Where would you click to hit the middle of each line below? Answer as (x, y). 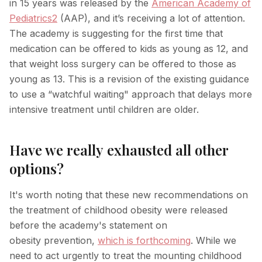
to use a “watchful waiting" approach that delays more (131, 94)
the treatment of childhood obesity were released (118, 210)
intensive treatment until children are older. (104, 109)
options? (37, 168)
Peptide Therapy (70, 42)
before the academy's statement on (88, 225)
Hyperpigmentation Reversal (92, 20)
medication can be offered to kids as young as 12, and (129, 49)
